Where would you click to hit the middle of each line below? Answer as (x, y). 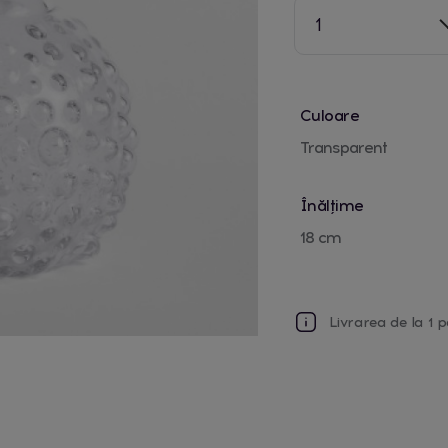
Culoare (329, 115)
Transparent (343, 147)
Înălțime (331, 205)
